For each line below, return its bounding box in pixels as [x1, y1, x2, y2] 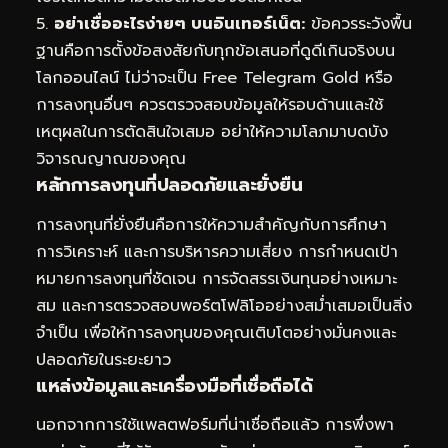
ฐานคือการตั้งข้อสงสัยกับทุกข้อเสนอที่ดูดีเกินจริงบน [36, 39, 395, 64]
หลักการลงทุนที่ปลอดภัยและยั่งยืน [36, 171, 302, 200]
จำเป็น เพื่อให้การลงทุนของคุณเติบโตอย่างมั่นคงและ [36, 320, 396, 345]
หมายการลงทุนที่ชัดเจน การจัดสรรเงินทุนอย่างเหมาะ [36, 266, 397, 291]
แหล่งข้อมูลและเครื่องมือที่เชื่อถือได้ [36, 371, 312, 400]
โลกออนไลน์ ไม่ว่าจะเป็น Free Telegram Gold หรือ [36, 66, 393, 91]
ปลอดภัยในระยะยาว [36, 347, 171, 372]
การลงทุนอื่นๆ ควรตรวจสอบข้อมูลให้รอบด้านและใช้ [36, 93, 383, 118]
